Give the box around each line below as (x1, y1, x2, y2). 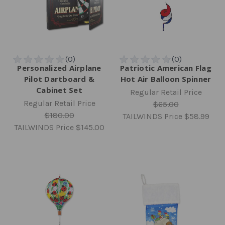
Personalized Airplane (17, 63, 101, 73)
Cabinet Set (36, 85, 82, 95)
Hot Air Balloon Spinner (120, 74, 211, 84)
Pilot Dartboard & (24, 74, 95, 84)
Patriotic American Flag (120, 63, 211, 73)
